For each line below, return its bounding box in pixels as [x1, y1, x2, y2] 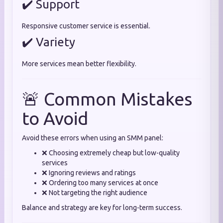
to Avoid [22, 108, 88, 128]
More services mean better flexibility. [22, 60, 136, 68]
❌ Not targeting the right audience [42, 189, 147, 197]
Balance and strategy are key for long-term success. [22, 204, 182, 212]
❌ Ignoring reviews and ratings [42, 169, 136, 177]
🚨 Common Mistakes [22, 89, 192, 109]
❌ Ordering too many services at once [42, 179, 158, 187]
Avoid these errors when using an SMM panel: [22, 134, 163, 142]
